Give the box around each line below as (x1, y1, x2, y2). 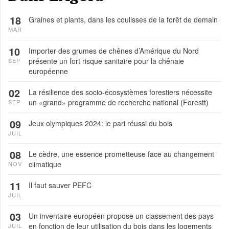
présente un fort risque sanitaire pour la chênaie (29, 56, 184, 66)
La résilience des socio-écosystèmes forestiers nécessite (29, 87, 212, 98)
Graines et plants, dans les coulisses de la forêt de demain (29, 14, 218, 25)
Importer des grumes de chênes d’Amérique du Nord (29, 45, 199, 56)
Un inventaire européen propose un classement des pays (29, 211, 214, 221)
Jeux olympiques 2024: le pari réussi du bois (29, 118, 172, 129)
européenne (29, 66, 68, 77)
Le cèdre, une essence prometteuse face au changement (29, 149, 214, 159)
